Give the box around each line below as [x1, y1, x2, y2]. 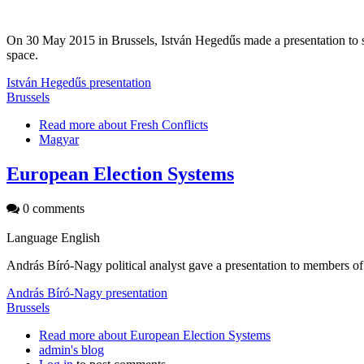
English [61, 230, 100, 245]
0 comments [19, 201, 84, 215]
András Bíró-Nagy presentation [6, 285, 167, 300]
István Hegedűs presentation [6, 76, 151, 90]
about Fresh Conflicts [95, 118, 208, 132]
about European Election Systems [95, 327, 271, 342]
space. [6, 48, 38, 63]
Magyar [39, 132, 79, 147]
